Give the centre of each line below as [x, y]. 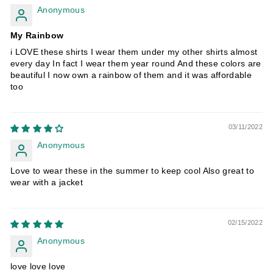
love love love [38, 266]
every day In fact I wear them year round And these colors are [136, 63]
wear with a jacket [47, 182]
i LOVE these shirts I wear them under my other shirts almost [134, 52]
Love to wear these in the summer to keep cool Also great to [133, 171]
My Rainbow [37, 35]
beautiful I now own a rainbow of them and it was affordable [131, 75]
